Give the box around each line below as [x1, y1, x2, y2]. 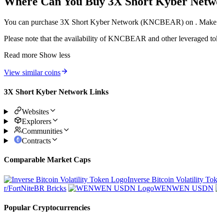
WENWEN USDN [154, 184, 214, 193]
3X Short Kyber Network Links [4, 87, 108, 96]
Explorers [21, 117, 51, 125]
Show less [39, 51, 70, 60]
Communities [21, 126, 62, 135]
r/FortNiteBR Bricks [4, 184, 66, 193]
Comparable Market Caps [4, 155, 91, 164]
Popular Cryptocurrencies [4, 203, 90, 212]
